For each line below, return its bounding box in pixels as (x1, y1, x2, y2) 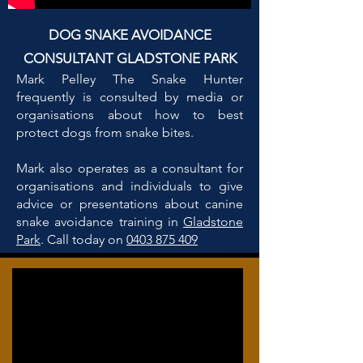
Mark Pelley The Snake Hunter (16, 71, 243, 87)
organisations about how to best (16, 107, 243, 122)
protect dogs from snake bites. (16, 125, 194, 140)
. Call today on (41, 232, 126, 247)
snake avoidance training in (16, 214, 183, 229)
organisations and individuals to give (16, 178, 243, 194)
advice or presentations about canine (16, 196, 243, 211)
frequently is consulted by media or (16, 89, 243, 105)
